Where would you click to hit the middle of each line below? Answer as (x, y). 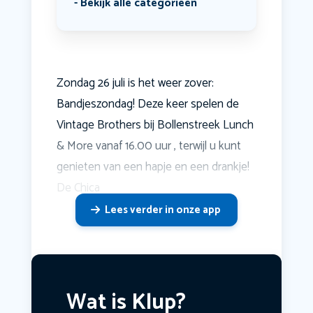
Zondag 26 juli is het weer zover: (135, 83)
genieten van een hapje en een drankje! (153, 167)
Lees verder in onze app (162, 210)
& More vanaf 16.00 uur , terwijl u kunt (148, 146)
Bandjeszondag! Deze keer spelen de (147, 104)
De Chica (78, 188)
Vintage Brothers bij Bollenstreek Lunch (155, 125)
